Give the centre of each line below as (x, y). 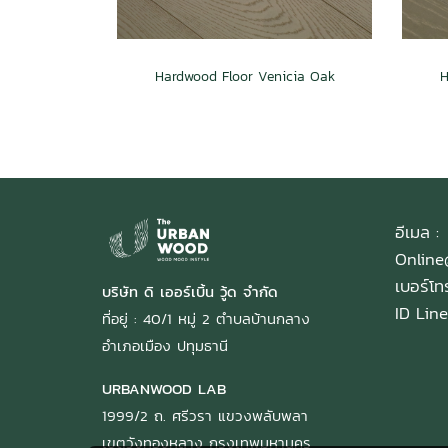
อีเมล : (416, 231)
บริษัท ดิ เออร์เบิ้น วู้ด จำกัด (190, 291)
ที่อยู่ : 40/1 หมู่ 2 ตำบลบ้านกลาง (206, 318)
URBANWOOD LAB (164, 388)
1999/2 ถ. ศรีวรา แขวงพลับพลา (205, 415)
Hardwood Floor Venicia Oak (244, 76)
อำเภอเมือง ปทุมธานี (165, 345)
